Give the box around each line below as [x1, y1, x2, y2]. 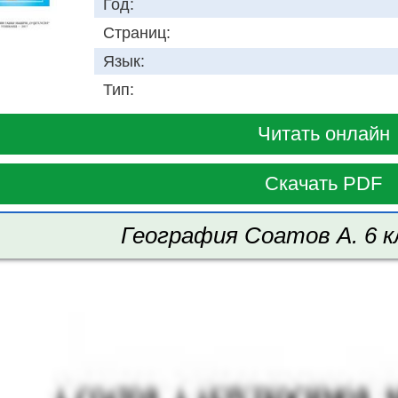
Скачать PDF [265, 172, 382, 195]
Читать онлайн [257, 123, 390, 146]
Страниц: [103, 24, 171, 43]
